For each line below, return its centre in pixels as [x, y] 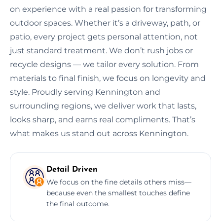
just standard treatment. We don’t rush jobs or [101, 50]
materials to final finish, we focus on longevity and [108, 78]
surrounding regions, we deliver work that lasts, [103, 106]
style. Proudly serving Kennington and [85, 92]
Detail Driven [72, 169]
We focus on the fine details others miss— [119, 182]
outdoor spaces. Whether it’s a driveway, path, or [105, 23]
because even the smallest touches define [118, 193]
